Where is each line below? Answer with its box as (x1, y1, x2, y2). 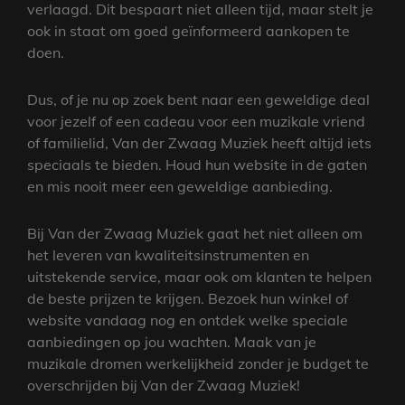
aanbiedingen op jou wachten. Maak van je (27, 332, 316, 351)
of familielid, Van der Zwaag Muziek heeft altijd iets (27, 133, 372, 152)
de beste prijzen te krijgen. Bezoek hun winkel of (27, 288, 348, 307)
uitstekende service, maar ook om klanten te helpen (27, 267, 372, 286)
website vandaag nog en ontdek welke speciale (27, 310, 348, 329)
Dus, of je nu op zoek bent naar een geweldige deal (27, 89, 370, 108)
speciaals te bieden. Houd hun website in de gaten (27, 155, 367, 174)
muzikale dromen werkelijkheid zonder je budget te (27, 353, 369, 372)
